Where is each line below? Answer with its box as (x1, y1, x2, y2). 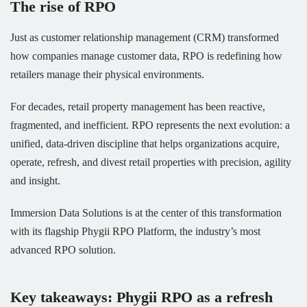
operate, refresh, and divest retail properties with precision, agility (10, 156, 291, 169)
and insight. (10, 175, 63, 187)
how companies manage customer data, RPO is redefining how (10, 50, 282, 62)
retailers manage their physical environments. (10, 69, 204, 81)
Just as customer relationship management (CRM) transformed (10, 32, 279, 44)
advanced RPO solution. (10, 244, 116, 256)
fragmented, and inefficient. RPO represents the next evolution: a (10, 119, 290, 132)
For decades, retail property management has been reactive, (10, 101, 265, 113)
